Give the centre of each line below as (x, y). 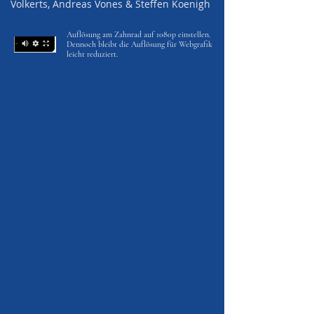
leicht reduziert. (92, 54)
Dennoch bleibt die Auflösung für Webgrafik (139, 44)
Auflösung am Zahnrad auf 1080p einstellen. (138, 34)
